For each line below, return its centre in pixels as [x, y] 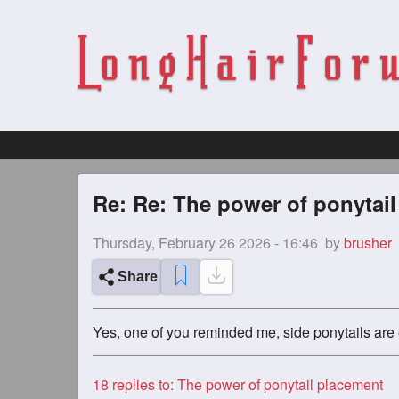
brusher [368, 243]
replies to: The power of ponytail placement [246, 384]
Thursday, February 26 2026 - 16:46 [205, 243]
